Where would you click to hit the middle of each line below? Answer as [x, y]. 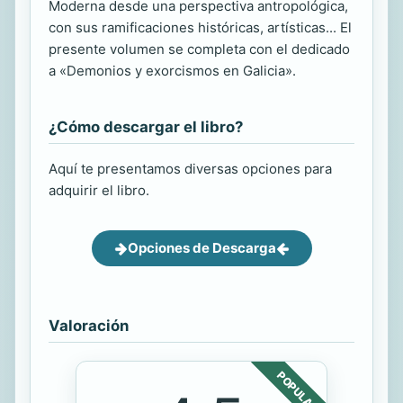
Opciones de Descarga [201, 248]
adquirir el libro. [99, 190]
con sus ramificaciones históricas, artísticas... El [200, 27]
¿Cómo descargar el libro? [146, 127]
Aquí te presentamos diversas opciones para [190, 169]
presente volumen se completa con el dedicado [199, 49]
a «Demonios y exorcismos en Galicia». [172, 71]
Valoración [89, 326]
